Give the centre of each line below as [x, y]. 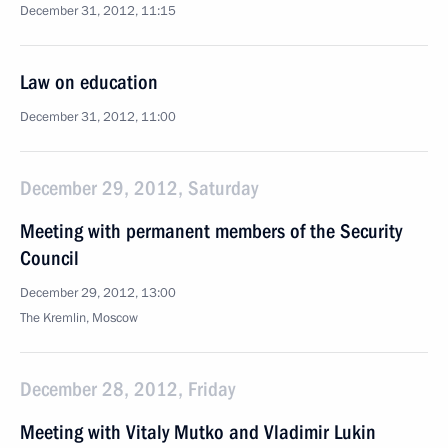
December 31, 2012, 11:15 [98, 11]
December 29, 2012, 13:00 [98, 293]
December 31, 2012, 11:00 [98, 117]
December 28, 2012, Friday [127, 389]
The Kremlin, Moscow [79, 318]
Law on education [89, 82]
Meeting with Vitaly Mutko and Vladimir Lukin [198, 432]
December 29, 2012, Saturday [139, 188]
